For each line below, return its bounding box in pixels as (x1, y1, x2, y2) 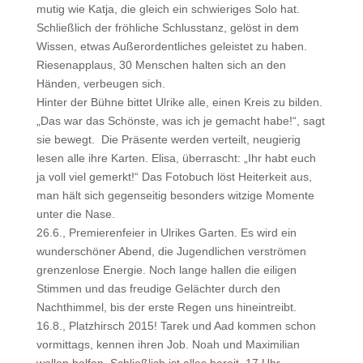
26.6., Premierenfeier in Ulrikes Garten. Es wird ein (36, 226, 297, 239)
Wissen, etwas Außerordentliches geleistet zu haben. (36, 40, 307, 53)
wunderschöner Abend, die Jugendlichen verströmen (36, 245, 306, 258)
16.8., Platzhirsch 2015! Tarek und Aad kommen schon (36, 319, 316, 332)
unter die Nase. (36, 207, 115, 220)
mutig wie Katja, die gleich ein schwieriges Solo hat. (36, 2, 300, 15)
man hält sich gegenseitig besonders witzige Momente (36, 189, 314, 202)
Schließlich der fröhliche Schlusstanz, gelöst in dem (36, 21, 299, 34)
